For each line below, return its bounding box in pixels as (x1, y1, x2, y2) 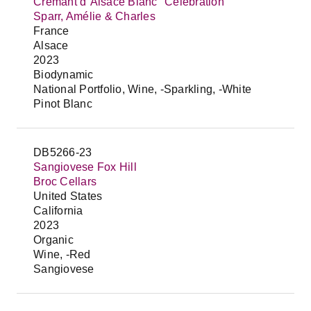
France (33, 25, 69, 37)
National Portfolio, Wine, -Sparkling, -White (33, 83, 251, 95)
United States (33, 190, 103, 202)
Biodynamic (33, 69, 94, 81)
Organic (33, 234, 74, 246)
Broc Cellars (33, 176, 96, 187)
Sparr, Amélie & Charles (33, 10, 155, 22)
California (33, 205, 83, 217)
